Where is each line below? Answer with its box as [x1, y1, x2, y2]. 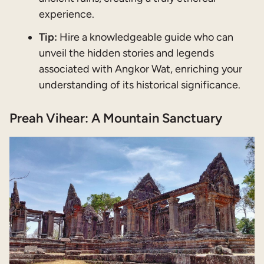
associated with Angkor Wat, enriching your [39, 62, 242, 75]
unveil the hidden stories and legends [39, 47, 214, 60]
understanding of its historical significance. [39, 78, 240, 91]
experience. [39, 8, 94, 21]
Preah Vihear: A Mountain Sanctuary [9, 110, 222, 127]
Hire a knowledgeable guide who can [57, 31, 233, 44]
